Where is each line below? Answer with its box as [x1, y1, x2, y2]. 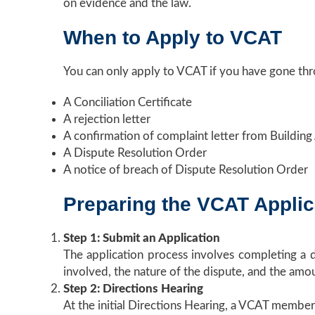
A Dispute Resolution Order [63, 147, 207, 159]
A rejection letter [63, 113, 150, 125]
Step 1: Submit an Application [63, 232, 220, 244]
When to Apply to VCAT [63, 27, 282, 49]
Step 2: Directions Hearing [63, 283, 203, 295]
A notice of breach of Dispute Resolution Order [63, 164, 308, 176]
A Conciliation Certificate [63, 96, 192, 108]
